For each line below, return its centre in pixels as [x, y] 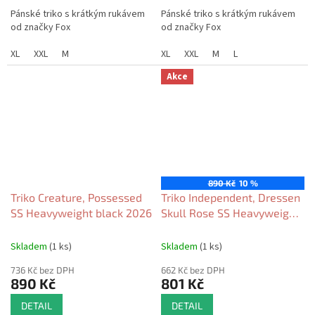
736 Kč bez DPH [43, 270]
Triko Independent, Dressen [231, 197]
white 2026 [190, 228]
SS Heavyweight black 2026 [81, 212]
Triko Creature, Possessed [76, 197]
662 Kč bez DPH [193, 270]
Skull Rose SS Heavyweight [230, 212]
